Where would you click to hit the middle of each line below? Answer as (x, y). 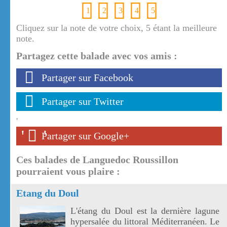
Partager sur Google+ (85, 136)
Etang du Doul (48, 193)
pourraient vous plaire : (68, 172)
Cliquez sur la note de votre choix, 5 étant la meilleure (117, 28)
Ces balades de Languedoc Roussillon (97, 160)
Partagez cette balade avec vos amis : (97, 56)
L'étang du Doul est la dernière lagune (145, 211)
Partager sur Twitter (83, 102)
